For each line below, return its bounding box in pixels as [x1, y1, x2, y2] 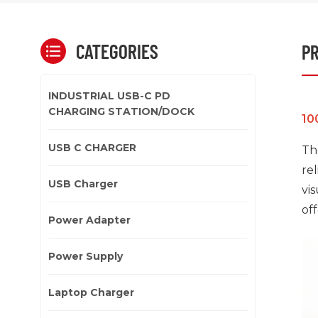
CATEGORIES [76, 38, 158, 63]
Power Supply [48, 249, 123, 263]
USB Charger [48, 177, 118, 190]
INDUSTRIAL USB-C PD [48, 89, 170, 102]
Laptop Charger [48, 285, 134, 299]
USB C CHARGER [48, 141, 136, 154]
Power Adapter [48, 213, 131, 226]
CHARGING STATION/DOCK [48, 104, 194, 118]
